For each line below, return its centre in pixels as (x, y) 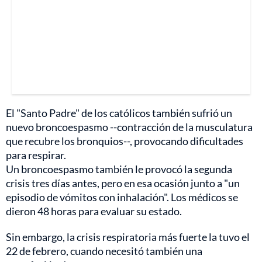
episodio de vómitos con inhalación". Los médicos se (122, 197)
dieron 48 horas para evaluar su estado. (94, 211)
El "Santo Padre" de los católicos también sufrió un (119, 113)
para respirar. (36, 155)
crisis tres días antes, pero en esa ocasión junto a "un (123, 183)
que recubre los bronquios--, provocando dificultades (125, 141)
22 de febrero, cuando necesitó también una (104, 251)
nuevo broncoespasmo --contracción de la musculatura (129, 127)
